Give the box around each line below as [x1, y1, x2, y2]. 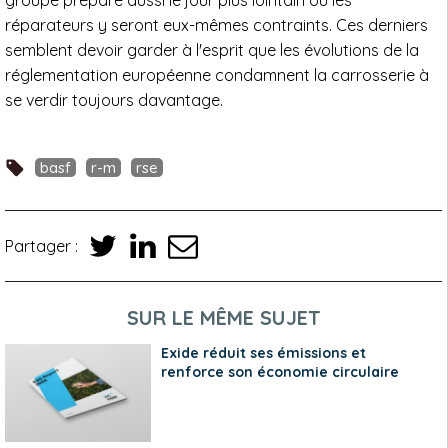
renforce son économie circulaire [160, 363, 399, 382]
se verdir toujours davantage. [5, 90, 223, 111]
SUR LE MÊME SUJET [126, 305, 321, 331]
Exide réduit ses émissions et [160, 344, 366, 363]
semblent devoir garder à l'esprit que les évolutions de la [5, 40, 419, 61]
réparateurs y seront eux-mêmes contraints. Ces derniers [5, 15, 428, 36]
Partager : [5, 235, 78, 256]
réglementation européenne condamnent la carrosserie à [5, 65, 429, 86]
